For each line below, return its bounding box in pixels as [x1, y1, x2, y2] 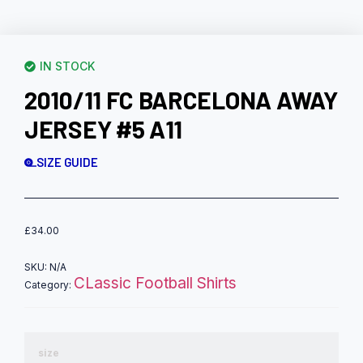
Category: [24, 279, 74, 292]
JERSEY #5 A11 [24, 114, 183, 144]
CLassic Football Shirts [74, 274, 237, 293]
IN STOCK [40, 59, 95, 74]
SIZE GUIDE [36, 155, 98, 170]
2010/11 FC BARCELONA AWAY [24, 85, 338, 115]
